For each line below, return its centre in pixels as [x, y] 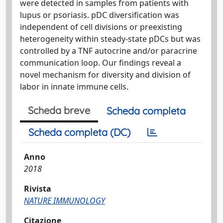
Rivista [38, 189]
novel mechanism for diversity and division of [105, 75]
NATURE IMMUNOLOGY [64, 201]
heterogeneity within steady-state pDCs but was [110, 39]
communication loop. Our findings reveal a [101, 63]
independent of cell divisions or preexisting [101, 27]
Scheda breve [59, 110]
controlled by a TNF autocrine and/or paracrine [109, 51]
